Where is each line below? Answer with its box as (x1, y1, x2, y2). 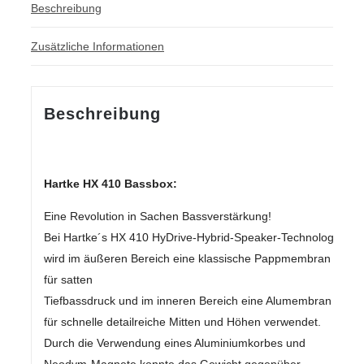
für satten (43, 272, 93, 286)
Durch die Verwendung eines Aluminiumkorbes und (43, 336, 305, 349)
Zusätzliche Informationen (31, 40, 164, 53)
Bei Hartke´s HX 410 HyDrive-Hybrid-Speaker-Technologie (43, 230, 343, 244)
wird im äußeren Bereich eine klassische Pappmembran (43, 251, 331, 265)
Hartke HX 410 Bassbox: (43, 176, 177, 190)
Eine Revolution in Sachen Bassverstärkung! (43, 209, 271, 223)
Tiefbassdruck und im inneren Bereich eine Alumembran (43, 293, 331, 307)
